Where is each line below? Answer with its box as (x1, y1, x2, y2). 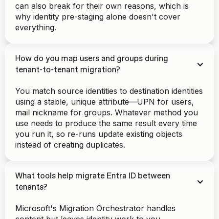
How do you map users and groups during (15, 55, 168, 63)
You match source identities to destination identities (15, 86, 203, 96)
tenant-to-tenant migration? (15, 66, 120, 74)
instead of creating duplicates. (15, 140, 125, 150)
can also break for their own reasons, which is (15, 1, 189, 11)
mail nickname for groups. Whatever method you (15, 108, 198, 117)
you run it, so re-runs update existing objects (15, 129, 182, 139)
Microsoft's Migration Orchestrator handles (15, 203, 175, 213)
